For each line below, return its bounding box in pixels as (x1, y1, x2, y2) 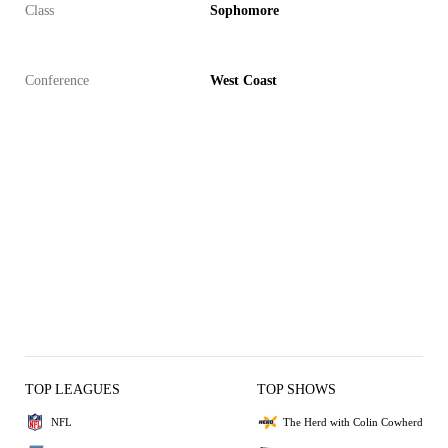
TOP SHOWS (257, 382, 336, 397)
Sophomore (210, 3, 279, 18)
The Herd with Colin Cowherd (283, 415, 423, 428)
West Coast (210, 73, 277, 88)
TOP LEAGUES (25, 382, 120, 397)
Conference (25, 73, 89, 88)
